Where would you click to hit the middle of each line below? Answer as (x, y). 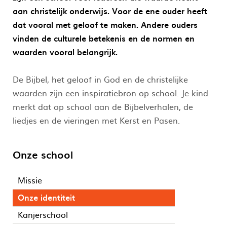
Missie (30, 180)
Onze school (43, 154)
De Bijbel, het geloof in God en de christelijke (100, 79)
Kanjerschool (43, 214)
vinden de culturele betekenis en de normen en (104, 38)
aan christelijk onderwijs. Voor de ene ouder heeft (110, 10)
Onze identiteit (46, 197)
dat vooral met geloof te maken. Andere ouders (105, 24)
